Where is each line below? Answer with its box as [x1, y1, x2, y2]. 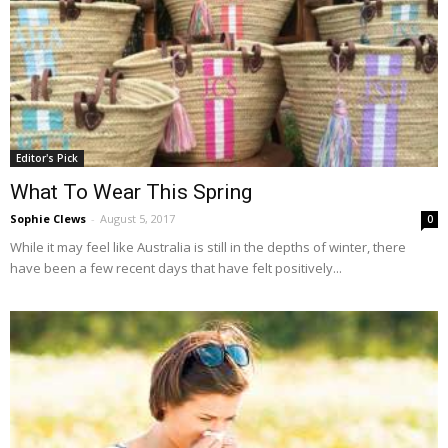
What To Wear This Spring [10, 180, 252, 205]
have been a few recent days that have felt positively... [10, 259, 342, 278]
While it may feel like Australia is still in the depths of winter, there [10, 238, 406, 257]
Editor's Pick [16, 151, 78, 166]
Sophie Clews [10, 211, 86, 227]
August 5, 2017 [100, 211, 175, 227]
